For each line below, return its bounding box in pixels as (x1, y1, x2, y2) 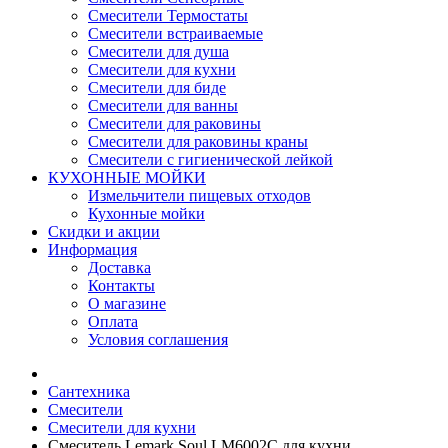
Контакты (88, 277, 155, 294)
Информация (48, 241, 137, 258)
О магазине (88, 295, 166, 312)
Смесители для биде (88, 79, 226, 96)
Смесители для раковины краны (88, 133, 308, 150)
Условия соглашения (88, 331, 228, 348)
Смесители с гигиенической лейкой (88, 151, 333, 168)
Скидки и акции (48, 223, 160, 240)
